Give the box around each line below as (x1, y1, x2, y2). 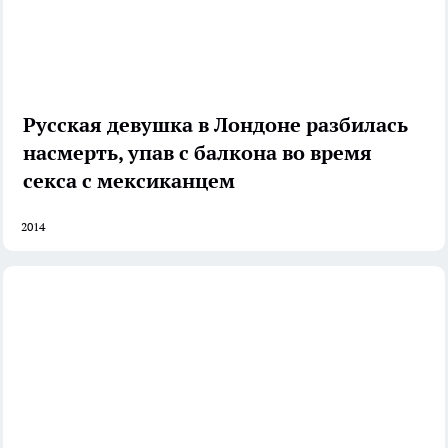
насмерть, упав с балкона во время (23, 139, 372, 166)
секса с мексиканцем (23, 167, 235, 194)
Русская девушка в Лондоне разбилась (23, 111, 408, 138)
